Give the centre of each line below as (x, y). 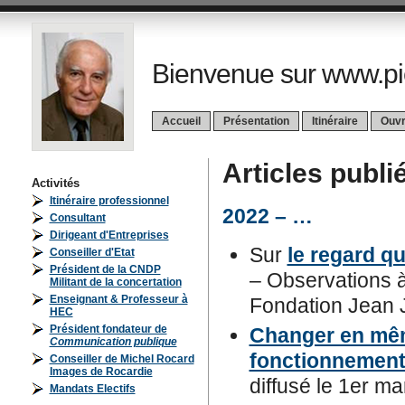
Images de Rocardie (101, 372)
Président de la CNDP (105, 269)
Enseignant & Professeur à (118, 299)
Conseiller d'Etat (92, 252)
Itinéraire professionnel (109, 201)
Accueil (181, 121)
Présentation (256, 121)
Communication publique (113, 342)
